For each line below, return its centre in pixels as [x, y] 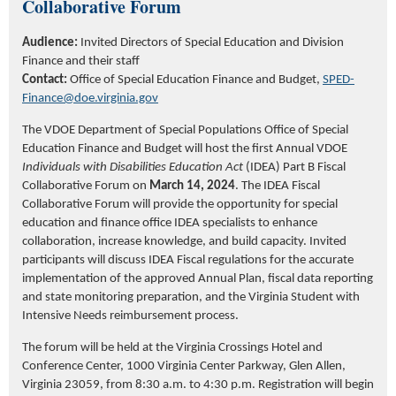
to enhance [286, 224]
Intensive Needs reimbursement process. [132, 316]
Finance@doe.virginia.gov [90, 99]
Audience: [51, 43]
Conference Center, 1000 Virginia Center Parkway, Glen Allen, [184, 367]
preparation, [169, 298]
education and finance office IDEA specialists [139, 224]
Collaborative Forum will [88, 205]
